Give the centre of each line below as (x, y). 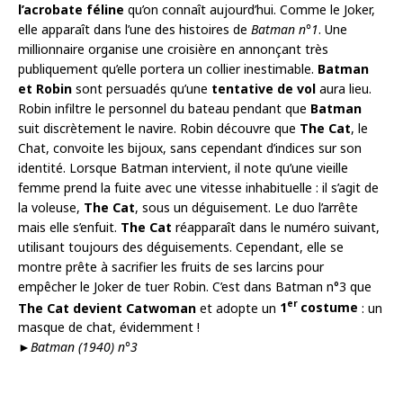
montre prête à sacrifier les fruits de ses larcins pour (171, 266)
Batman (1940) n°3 (84, 347)
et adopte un (238, 308)
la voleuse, (51, 207)
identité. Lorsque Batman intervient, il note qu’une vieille (183, 167)
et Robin (45, 88)
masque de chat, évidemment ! (109, 327)
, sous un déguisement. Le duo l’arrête (246, 207)
